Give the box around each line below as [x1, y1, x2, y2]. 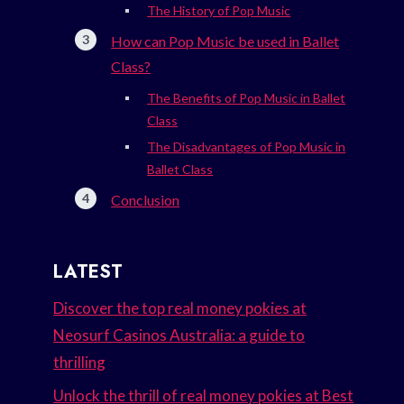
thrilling [53, 353, 106, 372]
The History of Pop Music [147, 3, 291, 19]
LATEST [53, 259, 124, 286]
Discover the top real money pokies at [53, 298, 308, 318]
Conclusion [111, 191, 180, 209]
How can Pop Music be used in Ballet [111, 32, 340, 50]
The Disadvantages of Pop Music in [147, 139, 346, 155]
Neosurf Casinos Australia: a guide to [53, 326, 306, 345]
